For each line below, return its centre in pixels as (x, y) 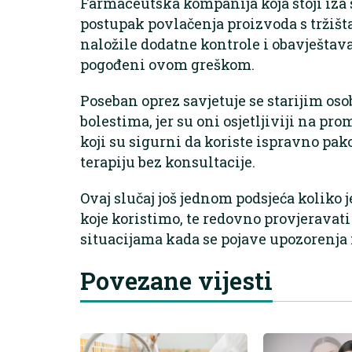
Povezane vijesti (176, 280)
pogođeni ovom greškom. (167, 64)
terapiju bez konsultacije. (168, 161)
